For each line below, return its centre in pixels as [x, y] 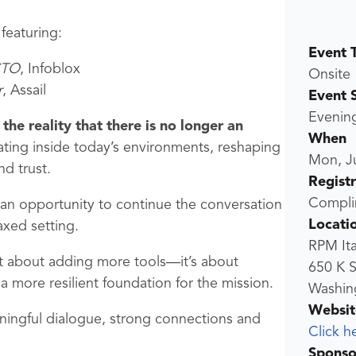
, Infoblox [50, 70]
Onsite [329, 75]
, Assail [24, 91]
